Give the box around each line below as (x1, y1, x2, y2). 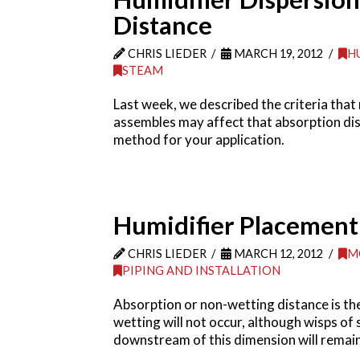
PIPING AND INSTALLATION (121, 264, 280, 277)
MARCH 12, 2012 (231, 247, 324, 260)
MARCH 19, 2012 (231, 46, 324, 60)
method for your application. (112, 131, 284, 148)
